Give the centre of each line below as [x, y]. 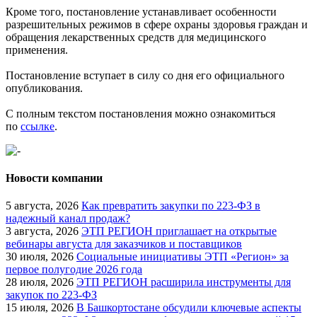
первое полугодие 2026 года [74, 270]
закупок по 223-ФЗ [51, 295]
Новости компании [54, 178]
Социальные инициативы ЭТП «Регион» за [183, 257]
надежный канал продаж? [68, 219]
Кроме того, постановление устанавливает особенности [141, 11]
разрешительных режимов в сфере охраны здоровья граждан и [157, 24]
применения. [37, 50]
